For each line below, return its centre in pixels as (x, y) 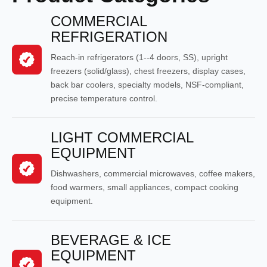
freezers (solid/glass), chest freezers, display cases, (148, 71)
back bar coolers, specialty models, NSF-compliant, (147, 84)
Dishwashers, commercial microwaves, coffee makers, (153, 173)
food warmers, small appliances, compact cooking (145, 187)
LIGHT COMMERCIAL (122, 137)
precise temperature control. (104, 98)
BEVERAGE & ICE (111, 240)
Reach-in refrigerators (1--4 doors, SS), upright (139, 57)
